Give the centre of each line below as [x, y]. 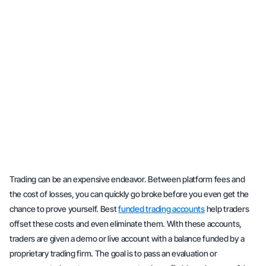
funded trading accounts [161, 209]
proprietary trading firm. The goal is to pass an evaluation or [113, 253]
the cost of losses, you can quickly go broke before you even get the [129, 194]
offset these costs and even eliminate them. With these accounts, [126, 224]
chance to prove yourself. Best [64, 209]
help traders [227, 209]
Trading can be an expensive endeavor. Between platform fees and [127, 179]
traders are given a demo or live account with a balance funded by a [127, 238]
